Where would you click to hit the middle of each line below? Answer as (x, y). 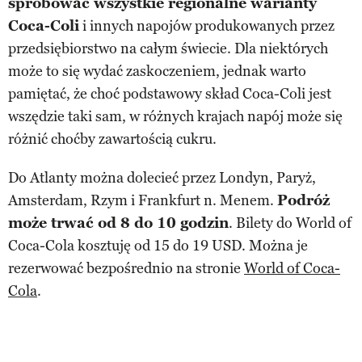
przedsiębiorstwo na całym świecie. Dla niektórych (168, 49)
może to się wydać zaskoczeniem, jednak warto (157, 72)
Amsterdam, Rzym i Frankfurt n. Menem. (143, 201)
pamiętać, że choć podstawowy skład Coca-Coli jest (170, 94)
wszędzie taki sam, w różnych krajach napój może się (175, 117)
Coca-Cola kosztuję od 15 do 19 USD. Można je (158, 246)
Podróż (303, 201)
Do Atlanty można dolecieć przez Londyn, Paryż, (162, 178)
